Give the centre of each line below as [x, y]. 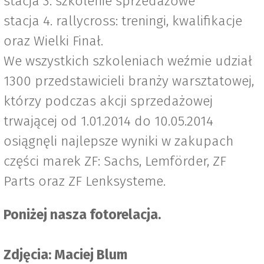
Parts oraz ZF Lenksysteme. [85, 181]
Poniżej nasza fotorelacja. [82, 215]
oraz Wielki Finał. [53, 41]
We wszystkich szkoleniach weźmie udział [128, 61]
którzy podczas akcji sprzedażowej [108, 101]
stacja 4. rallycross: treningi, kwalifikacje [123, 21]
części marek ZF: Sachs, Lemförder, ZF [115, 161]
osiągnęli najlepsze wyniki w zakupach [118, 141]
